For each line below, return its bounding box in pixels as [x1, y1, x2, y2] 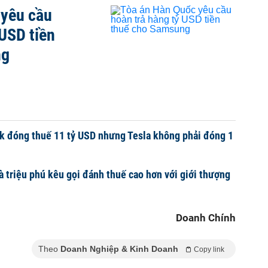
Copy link [194, 245, 224, 254]
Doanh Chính [176, 212, 236, 224]
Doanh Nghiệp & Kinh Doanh [60, 244, 178, 254]
